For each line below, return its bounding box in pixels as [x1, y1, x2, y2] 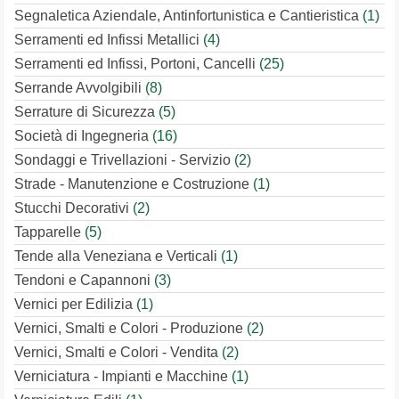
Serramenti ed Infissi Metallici [14, 32, 203, 47]
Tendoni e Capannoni [14, 273, 154, 288]
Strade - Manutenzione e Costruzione [14, 176, 253, 191]
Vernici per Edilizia [14, 297, 136, 312]
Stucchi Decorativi [14, 200, 133, 216]
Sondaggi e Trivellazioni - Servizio [14, 152, 234, 167]
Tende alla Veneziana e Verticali [14, 248, 221, 264]
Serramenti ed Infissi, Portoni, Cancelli [14, 56, 259, 71]
